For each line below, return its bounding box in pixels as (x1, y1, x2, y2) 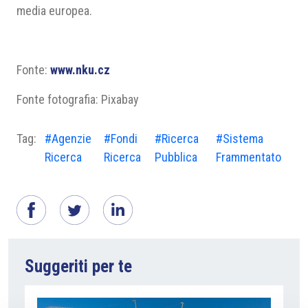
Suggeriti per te (25, 256, 132, 276)
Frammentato (215, 150, 281, 164)
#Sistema (215, 131, 263, 146)
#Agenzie (45, 131, 91, 146)
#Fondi (103, 131, 137, 146)
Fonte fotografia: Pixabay (16, 92, 139, 107)
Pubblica (155, 150, 198, 164)
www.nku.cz (50, 63, 110, 77)
